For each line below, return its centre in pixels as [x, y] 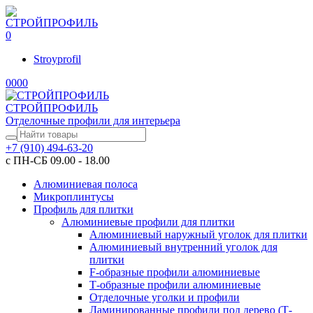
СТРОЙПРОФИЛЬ [52, 108]
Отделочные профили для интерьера [93, 121]
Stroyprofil [57, 59]
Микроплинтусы [74, 197]
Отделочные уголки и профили [165, 297]
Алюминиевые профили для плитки [148, 222]
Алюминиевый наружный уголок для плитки [198, 234]
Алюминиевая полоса [86, 184]
